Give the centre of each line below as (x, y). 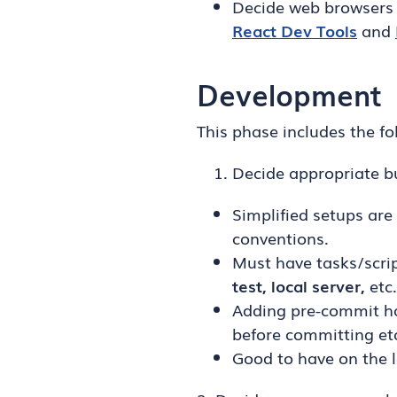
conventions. (280, 237)
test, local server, (299, 285)
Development (289, 93)
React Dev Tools (295, 30)
